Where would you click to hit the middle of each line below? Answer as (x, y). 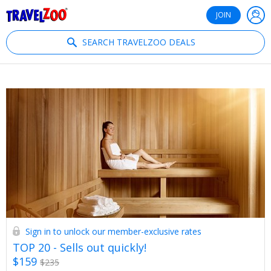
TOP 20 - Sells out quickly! (80, 247)
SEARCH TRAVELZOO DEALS (139, 42)
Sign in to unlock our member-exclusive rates (113, 231)
